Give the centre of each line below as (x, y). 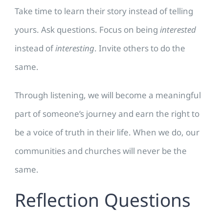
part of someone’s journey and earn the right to (107, 114)
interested (178, 30)
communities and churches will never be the (101, 151)
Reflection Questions (103, 200)
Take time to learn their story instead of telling (104, 11)
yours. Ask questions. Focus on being (87, 30)
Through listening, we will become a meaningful (108, 95)
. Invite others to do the (140, 48)
